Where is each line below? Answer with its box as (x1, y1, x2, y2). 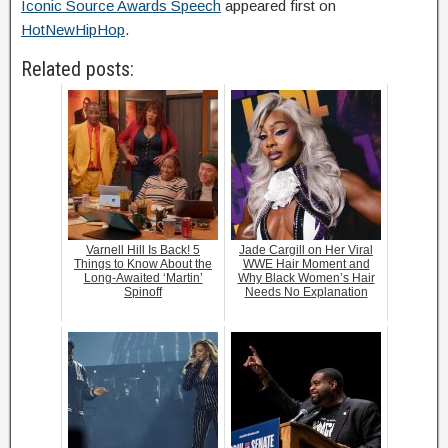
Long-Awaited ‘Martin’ (83, 271, 203, 285)
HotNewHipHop (21, 21, 125, 38)
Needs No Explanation (244, 285, 368, 299)
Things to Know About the (74, 257, 212, 271)
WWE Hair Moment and (242, 257, 370, 271)
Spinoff (124, 285, 162, 299)
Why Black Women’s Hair (237, 271, 375, 285)
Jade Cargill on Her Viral (239, 243, 373, 257)
